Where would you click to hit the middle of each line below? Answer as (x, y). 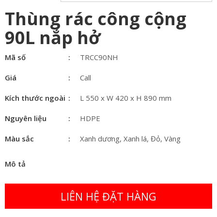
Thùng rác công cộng (96, 19)
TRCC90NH (99, 57)
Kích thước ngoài (35, 98)
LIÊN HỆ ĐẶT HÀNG (108, 196)
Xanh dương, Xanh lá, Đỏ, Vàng (130, 139)
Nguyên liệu (26, 118)
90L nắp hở (53, 38)
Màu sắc (19, 139)
